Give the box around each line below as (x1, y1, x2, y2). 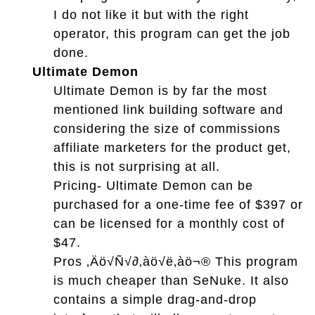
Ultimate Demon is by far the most (53, 83, 267, 98)
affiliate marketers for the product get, (53, 140, 291, 155)
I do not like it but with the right (53, 7, 249, 22)
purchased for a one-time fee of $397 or (53, 197, 303, 212)
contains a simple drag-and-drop (53, 292, 257, 307)
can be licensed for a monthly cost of (53, 216, 285, 231)
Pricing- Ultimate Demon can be (53, 178, 253, 193)
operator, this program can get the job (53, 26, 290, 41)
